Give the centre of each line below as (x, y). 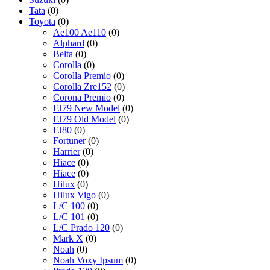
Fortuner (69, 140)
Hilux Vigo (74, 195)
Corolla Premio (82, 75)
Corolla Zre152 (82, 86)
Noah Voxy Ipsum (88, 260)
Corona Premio (82, 97)
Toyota (42, 21)
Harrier (67, 151)
